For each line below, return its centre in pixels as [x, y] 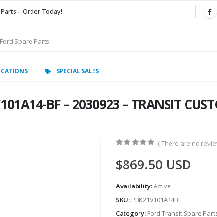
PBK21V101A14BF [156, 200]
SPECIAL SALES [77, 71]
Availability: [135, 186]
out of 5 [141, 152]
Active [162, 186]
